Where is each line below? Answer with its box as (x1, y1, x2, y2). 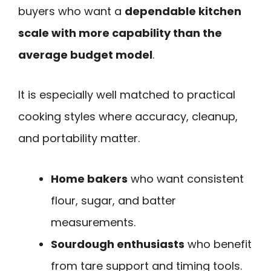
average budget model (18, 47, 152, 62)
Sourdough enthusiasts (51, 237, 184, 252)
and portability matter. (18, 131, 140, 146)
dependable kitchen (125, 3, 241, 19)
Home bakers (51, 171, 128, 187)
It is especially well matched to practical (18, 87, 235, 103)
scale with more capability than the (18, 25, 222, 41)
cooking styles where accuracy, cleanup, (18, 109, 238, 125)
